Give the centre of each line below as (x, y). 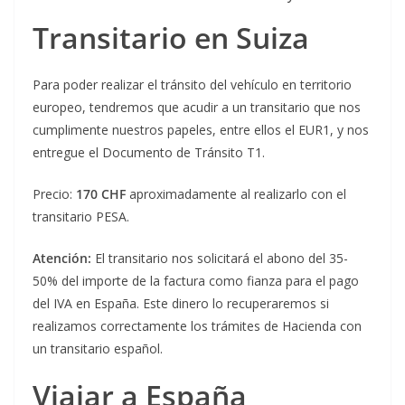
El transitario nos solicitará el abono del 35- (220, 259)
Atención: (62, 259)
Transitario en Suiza (171, 38)
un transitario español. (98, 349)
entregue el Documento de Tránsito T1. (149, 153)
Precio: (54, 194)
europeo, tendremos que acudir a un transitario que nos (197, 108)
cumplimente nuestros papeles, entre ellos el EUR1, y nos (201, 130)
